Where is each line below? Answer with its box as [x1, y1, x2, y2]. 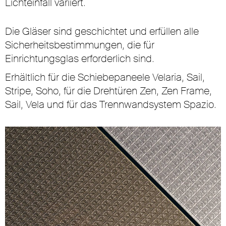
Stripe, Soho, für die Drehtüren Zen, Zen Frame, [5, 84, 212, 97]
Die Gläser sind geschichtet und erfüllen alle [5, 25, 199, 38]
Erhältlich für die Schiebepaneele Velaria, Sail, [5, 71, 205, 84]
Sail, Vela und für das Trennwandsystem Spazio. [5, 98, 216, 111]
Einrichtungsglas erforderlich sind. [5, 52, 154, 65]
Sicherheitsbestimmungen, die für [5, 38, 154, 51]
